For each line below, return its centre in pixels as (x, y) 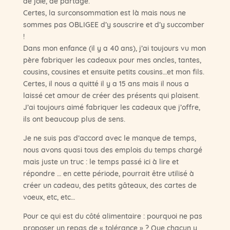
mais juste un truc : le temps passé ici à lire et (101, 161)
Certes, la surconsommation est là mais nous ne (104, 13)
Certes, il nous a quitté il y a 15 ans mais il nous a (106, 83)
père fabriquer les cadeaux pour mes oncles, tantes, (112, 60)
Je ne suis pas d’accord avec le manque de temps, (109, 138)
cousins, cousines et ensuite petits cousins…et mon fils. (113, 72)
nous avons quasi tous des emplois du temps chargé (112, 150)
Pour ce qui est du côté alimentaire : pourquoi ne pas (112, 216)
